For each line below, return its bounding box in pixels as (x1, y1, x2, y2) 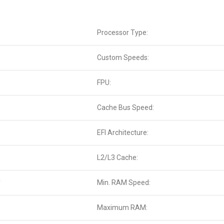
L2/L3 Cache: (97, 153, 138, 161)
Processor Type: (97, 28, 148, 36)
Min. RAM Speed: (97, 178, 150, 186)
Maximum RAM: (97, 203, 147, 211)
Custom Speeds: (97, 53, 149, 61)
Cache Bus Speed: (97, 103, 154, 111)
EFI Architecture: (97, 128, 148, 136)
